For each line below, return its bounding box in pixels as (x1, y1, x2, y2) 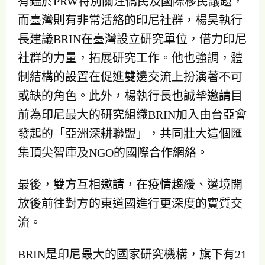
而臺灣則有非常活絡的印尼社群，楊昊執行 (18, 13, 243, 27)
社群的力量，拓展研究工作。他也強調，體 (18, 51, 243, 64)
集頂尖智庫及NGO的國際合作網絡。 (18, 146, 208, 159)
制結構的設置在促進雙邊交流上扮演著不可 (18, 70, 243, 83)
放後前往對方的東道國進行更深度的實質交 (18, 197, 243, 211)
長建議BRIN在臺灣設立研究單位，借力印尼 (18, 32, 247, 46)
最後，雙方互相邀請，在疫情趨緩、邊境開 (18, 178, 243, 192)
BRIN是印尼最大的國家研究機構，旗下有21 (18, 248, 247, 261)
